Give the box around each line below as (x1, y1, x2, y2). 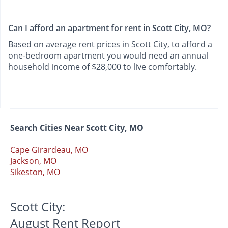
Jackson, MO (10, 155, 56, 167)
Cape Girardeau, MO (10, 144, 88, 156)
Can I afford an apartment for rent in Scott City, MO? (8, 22, 211, 34)
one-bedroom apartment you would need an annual (8, 49, 208, 61)
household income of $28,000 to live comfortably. (8, 61, 197, 72)
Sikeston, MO (10, 166, 60, 178)
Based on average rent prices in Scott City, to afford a (8, 38, 212, 50)
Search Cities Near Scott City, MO (10, 122, 144, 134)
